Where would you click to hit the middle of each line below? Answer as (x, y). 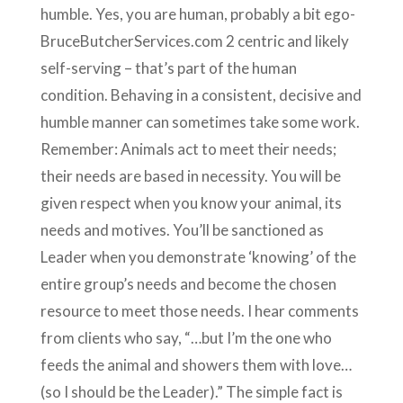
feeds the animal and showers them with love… (196, 364)
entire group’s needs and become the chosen (188, 283)
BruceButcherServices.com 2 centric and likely (194, 40)
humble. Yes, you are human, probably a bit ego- (197, 13)
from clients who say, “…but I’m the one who (186, 337)
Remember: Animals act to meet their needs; (188, 148)
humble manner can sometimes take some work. (200, 121)
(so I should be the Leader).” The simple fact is (191, 391)
